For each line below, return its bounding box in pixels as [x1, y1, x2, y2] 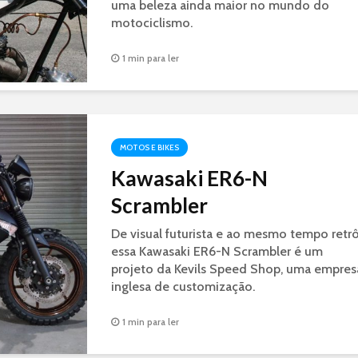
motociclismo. [111, 15, 193, 30]
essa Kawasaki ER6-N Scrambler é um [111, 244, 323, 259]
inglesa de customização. [111, 279, 255, 294]
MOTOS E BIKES [120, 142, 179, 153]
